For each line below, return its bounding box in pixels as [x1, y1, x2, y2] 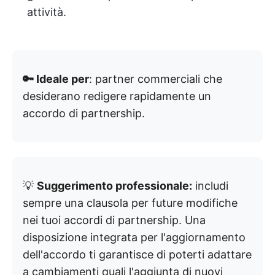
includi [192, 179, 228, 192]
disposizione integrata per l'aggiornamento [23, 230, 246, 244]
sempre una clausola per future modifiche [23, 196, 238, 209]
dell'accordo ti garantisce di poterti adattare [23, 247, 252, 261]
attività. [27, 5, 66, 18]
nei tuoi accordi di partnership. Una [23, 213, 206, 227]
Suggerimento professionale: [37, 179, 192, 192]
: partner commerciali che [89, 72, 222, 85]
